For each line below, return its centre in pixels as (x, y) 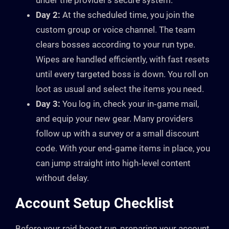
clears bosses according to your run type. (116, 45)
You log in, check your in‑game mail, (130, 104)
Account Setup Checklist (94, 203)
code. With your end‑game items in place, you (123, 148)
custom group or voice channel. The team (116, 30)
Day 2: (48, 15)
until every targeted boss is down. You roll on (122, 74)
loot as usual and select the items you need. (120, 89)
